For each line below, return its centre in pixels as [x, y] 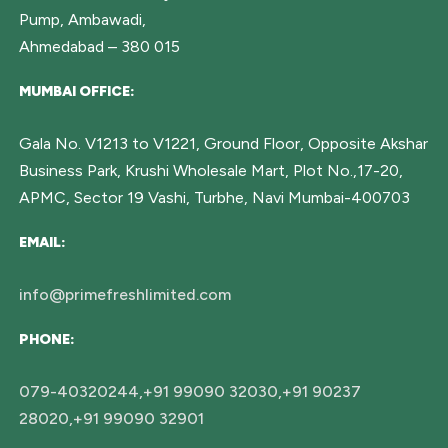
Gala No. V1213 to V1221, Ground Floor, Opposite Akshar [223, 143]
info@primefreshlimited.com [125, 294]
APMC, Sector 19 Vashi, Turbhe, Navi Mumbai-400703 [214, 197]
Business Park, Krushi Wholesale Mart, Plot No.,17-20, [211, 170]
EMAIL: [42, 242]
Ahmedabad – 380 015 [99, 46]
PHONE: [47, 339]
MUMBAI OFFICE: [77, 91]
